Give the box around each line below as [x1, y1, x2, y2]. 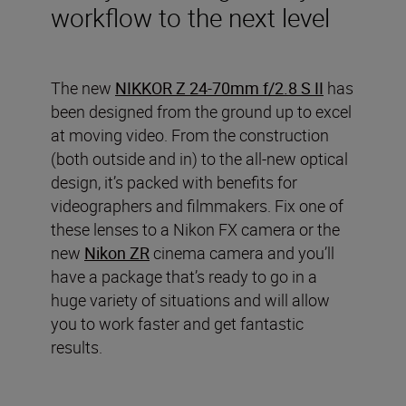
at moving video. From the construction [51, 123, 329, 146]
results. [51, 335, 102, 358]
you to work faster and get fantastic [51, 312, 304, 334]
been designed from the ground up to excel [51, 100, 352, 122]
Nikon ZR [84, 241, 150, 264]
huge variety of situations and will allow [51, 288, 330, 311]
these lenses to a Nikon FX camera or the [51, 217, 340, 240]
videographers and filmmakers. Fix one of [51, 194, 343, 217]
